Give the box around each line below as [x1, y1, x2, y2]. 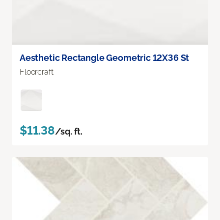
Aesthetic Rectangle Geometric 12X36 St [20, 52, 190, 63]
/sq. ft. [55, 126, 83, 137]
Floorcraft [20, 67, 54, 77]
